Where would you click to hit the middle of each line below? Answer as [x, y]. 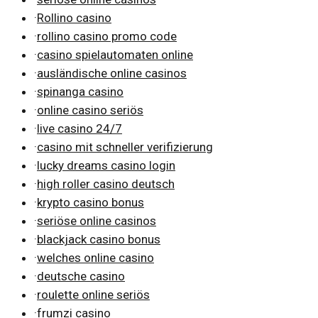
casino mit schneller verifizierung [125, 147]
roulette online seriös [93, 294]
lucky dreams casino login [106, 165]
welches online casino [95, 257]
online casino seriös [90, 110]
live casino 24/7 [79, 128]
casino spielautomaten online [115, 54]
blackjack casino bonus [99, 239]
